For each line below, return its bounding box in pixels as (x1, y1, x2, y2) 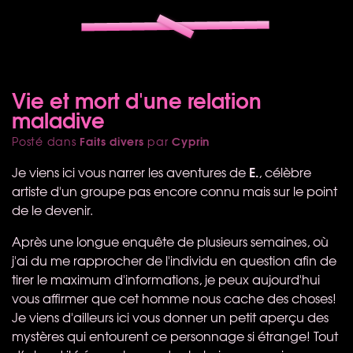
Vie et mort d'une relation (12, 83, 262, 115)
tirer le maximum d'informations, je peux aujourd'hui (12, 269, 320, 288)
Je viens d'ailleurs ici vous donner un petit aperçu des (12, 307, 329, 326)
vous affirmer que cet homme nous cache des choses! (12, 288, 336, 307)
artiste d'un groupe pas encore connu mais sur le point (12, 180, 337, 200)
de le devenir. (12, 199, 93, 219)
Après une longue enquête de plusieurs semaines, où (12, 231, 329, 251)
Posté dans (12, 132, 80, 149)
